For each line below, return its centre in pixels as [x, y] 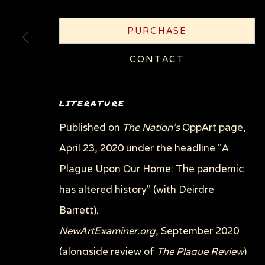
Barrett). [79, 210]
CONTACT [157, 59]
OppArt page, [213, 127]
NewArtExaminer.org [107, 231]
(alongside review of [108, 251]
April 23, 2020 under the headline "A [144, 148]
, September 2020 [197, 231]
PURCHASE [157, 30]
